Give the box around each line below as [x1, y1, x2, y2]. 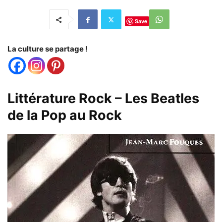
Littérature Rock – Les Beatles [7, 90, 199, 107]
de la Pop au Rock [7, 107, 122, 124]
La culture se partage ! [7, 44, 88, 54]
